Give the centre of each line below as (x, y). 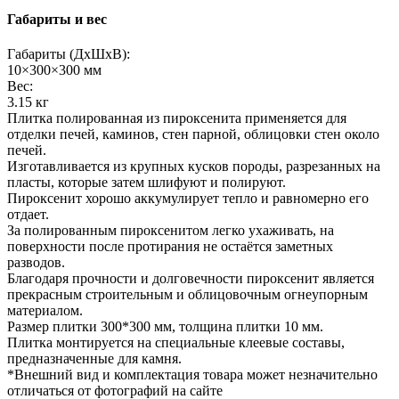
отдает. (28, 215)
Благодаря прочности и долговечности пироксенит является (191, 279)
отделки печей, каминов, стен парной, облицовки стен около (193, 134)
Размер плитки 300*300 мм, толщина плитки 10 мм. (165, 327)
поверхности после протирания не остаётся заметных (170, 247)
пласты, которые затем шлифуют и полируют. (147, 183)
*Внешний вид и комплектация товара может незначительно (192, 375)
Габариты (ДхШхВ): (69, 54)
